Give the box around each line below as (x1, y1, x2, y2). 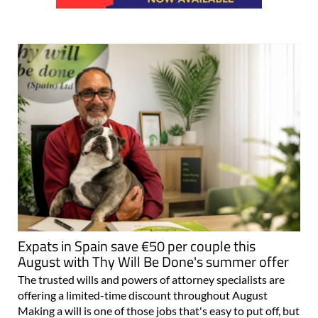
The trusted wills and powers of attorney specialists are (18, 272, 285, 286)
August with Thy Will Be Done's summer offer (18, 250, 289, 273)
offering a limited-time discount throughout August (18, 287, 268, 302)
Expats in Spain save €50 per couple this (18, 234, 256, 257)
